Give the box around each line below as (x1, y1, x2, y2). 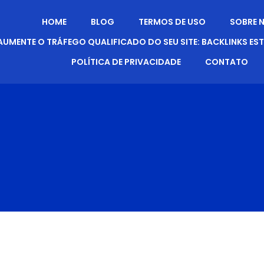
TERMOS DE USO (138, 16, 206, 28)
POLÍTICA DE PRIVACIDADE (71, 56, 181, 68)
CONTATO (204, 56, 248, 68)
